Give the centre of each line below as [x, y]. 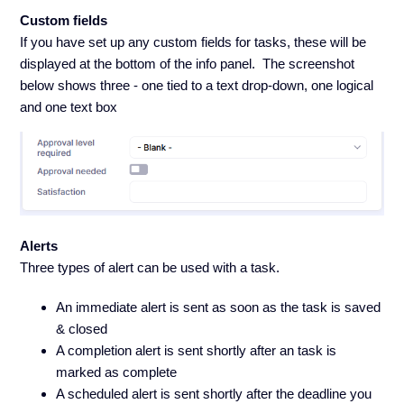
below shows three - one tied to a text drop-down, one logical [197, 86]
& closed [82, 329]
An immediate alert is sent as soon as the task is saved [219, 308]
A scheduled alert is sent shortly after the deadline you [214, 394]
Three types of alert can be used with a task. [150, 268]
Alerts [39, 246]
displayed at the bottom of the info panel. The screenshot [188, 64]
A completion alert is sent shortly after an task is [197, 351]
